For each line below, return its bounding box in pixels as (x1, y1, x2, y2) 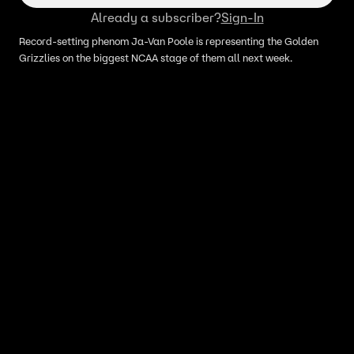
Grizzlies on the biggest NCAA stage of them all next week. (19, 51, 292, 65)
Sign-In (220, 9, 264, 25)
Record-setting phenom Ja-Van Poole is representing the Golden (19, 35, 319, 48)
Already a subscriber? (90, 9, 221, 25)
